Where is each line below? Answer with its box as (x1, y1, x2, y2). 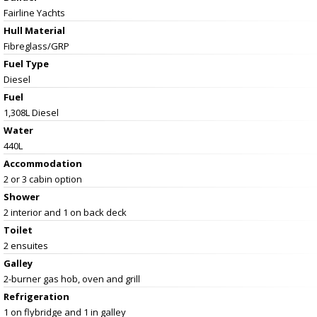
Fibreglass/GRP (4, 39, 69, 52)
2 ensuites (4, 238, 48, 252)
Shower (4, 190, 40, 203)
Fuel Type (4, 57, 49, 70)
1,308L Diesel (4, 105, 59, 119)
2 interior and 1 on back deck (4, 205, 127, 219)
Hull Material (4, 23, 65, 37)
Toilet (4, 223, 33, 236)
